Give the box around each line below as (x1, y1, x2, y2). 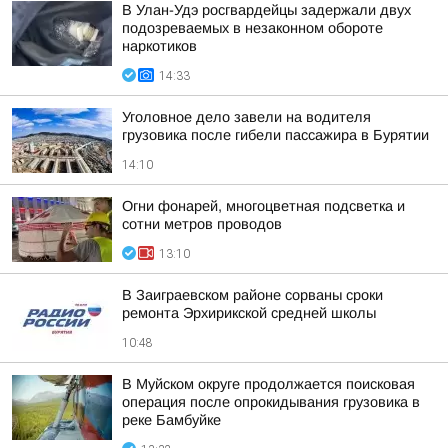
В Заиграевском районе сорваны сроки (122, 287, 383, 303)
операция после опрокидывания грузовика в (122, 394, 420, 410)
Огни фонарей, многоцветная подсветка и (122, 198, 405, 214)
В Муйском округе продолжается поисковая (122, 376, 415, 392)
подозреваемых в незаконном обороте (122, 20, 383, 36)
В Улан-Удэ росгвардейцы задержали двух (122, 2, 411, 18)
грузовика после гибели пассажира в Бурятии (122, 127, 429, 143)
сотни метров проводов (122, 216, 282, 232)
